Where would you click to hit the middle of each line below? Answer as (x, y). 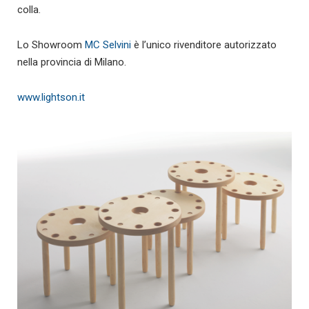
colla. (29, 10)
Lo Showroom (51, 45)
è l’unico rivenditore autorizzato (204, 45)
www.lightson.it (51, 97)
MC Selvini (108, 45)
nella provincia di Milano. (72, 62)
